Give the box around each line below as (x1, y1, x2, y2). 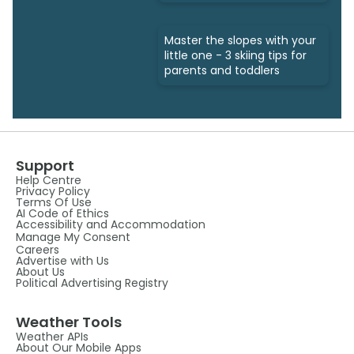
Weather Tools (16, 311, 122, 332)
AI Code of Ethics (16, 205, 109, 221)
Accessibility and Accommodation (16, 216, 205, 232)
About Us (16, 263, 65, 280)
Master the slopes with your (164, 32, 316, 48)
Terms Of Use (16, 194, 92, 210)
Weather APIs (16, 328, 88, 345)
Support (16, 155, 74, 175)
